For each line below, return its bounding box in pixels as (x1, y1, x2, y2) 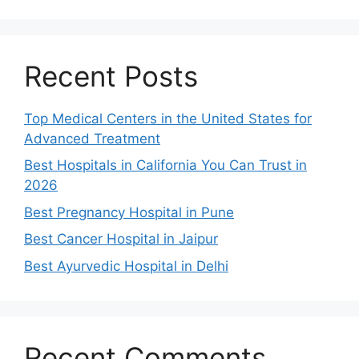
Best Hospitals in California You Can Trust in (24, 157, 307, 173)
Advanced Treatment (24, 130, 160, 147)
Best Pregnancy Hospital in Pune (24, 204, 234, 220)
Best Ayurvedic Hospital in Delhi (24, 257, 228, 274)
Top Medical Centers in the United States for (24, 110, 312, 127)
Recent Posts (24, 58, 198, 93)
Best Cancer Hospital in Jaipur (24, 231, 218, 247)
